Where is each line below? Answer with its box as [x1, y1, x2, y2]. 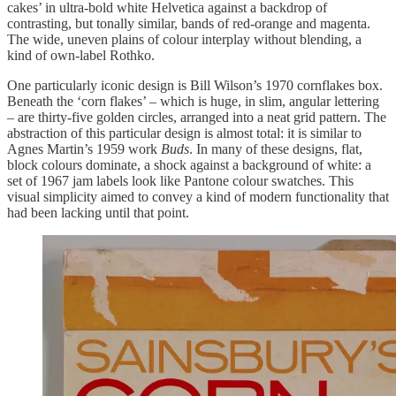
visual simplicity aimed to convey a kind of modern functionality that [7, 188, 389, 204]
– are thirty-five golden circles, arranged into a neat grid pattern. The [7, 109, 386, 125]
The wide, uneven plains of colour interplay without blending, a [7, 31, 362, 47]
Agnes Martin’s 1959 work [7, 141, 161, 156]
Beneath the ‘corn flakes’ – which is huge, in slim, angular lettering [7, 93, 379, 109]
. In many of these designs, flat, [189, 141, 362, 156]
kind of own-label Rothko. [7, 47, 155, 63]
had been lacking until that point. [7, 204, 189, 220]
